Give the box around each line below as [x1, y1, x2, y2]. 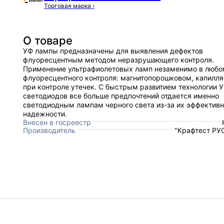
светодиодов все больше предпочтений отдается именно [23, 91, 219, 100]
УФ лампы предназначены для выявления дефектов [23, 46, 203, 55]
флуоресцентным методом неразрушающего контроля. [23, 55, 214, 64]
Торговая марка [44, 2, 92, 9]
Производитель [23, 125, 75, 134]
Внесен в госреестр [23, 117, 91, 126]
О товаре [23, 33, 72, 47]
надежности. [23, 109, 67, 118]
